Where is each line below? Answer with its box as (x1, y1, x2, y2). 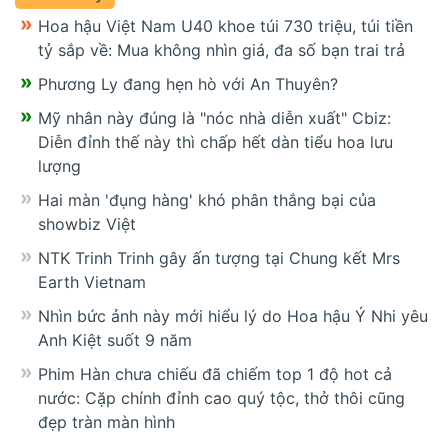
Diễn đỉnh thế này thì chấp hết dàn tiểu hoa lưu (38, 132, 393, 153)
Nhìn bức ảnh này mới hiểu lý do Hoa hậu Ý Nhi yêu (38, 306, 428, 327)
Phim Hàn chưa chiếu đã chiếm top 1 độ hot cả (38, 364, 392, 385)
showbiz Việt (38, 214, 136, 235)
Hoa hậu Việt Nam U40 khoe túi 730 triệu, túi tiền (38, 16, 413, 37)
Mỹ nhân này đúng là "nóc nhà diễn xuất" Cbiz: (38, 108, 391, 129)
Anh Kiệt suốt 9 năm (38, 330, 192, 351)
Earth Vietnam (38, 272, 146, 293)
